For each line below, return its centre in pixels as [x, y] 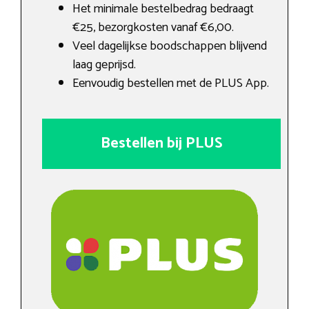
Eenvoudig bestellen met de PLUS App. [171, 83]
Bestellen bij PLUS [161, 143]
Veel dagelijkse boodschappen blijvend [170, 46]
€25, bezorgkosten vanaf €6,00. [153, 27]
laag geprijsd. [104, 64]
